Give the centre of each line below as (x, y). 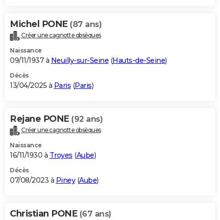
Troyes (61, 155)
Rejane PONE (41, 119)
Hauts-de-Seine (139, 61)
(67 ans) (95, 214)
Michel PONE (40, 24)
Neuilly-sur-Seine (80, 61)
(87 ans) (86, 25)
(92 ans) (87, 119)
